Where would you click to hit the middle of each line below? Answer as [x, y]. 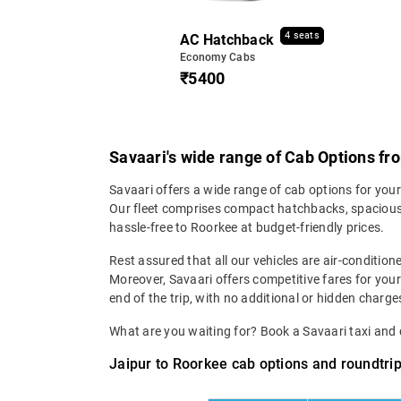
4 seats [302, 35]
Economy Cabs [218, 57]
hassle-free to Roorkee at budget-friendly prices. [248, 228]
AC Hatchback [227, 39]
